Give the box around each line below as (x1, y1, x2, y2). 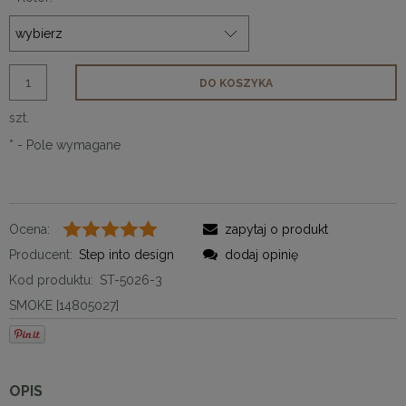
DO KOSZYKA (198, 76, 273, 90)
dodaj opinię (225, 246, 298, 262)
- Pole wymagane (14, 137, 121, 152)
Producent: (9, 246, 72, 262)
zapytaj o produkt (225, 221, 328, 237)
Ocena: (9, 221, 50, 237)
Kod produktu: (9, 272, 93, 287)
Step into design (79, 246, 174, 262)
